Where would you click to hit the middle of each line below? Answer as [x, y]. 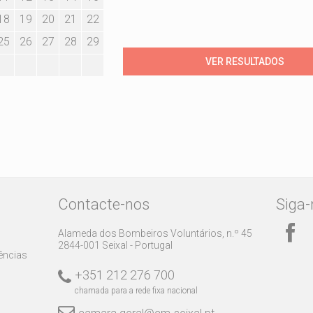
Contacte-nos [103, 205]
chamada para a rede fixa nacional [136, 291]
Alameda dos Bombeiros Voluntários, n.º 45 [155, 234]
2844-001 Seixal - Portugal [115, 246]
